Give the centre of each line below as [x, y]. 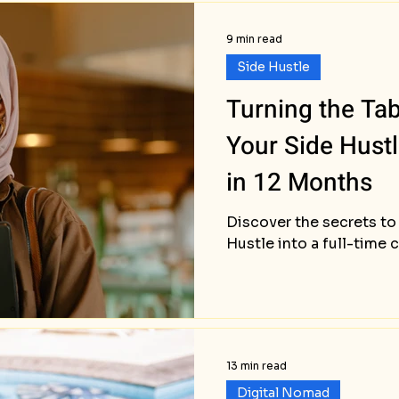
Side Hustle [273, 66]
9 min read [254, 39]
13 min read [256, 365]
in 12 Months [299, 183]
